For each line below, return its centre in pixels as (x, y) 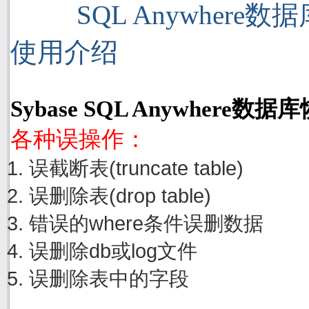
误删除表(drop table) (120, 195)
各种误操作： (79, 139)
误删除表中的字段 (109, 278)
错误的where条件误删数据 (146, 223)
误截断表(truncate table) (136, 168)
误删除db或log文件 (113, 250)
